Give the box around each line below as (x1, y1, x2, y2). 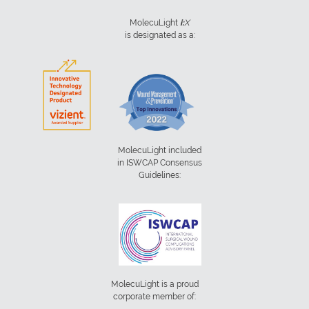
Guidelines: (139, 170, 181, 181)
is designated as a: (124, 30, 195, 40)
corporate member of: (113, 291, 196, 301)
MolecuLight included (118, 146, 201, 156)
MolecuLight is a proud (110, 279, 199, 289)
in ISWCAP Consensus (117, 158, 202, 168)
